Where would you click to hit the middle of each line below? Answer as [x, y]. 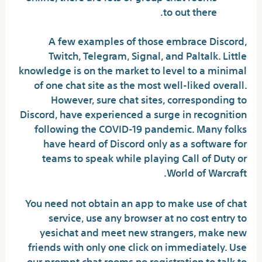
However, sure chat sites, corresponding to [149, 99]
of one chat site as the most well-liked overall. [140, 84]
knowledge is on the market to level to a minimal [132, 70]
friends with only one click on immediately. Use [137, 246]
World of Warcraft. [206, 172]
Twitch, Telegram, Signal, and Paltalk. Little [147, 55]
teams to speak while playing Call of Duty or [144, 157]
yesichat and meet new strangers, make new [143, 232]
